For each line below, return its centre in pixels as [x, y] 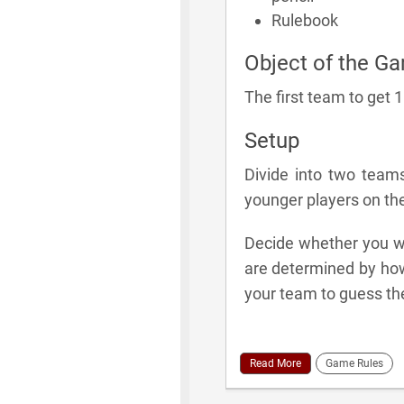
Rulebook [304, 20]
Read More [275, 363]
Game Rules [354, 363]
